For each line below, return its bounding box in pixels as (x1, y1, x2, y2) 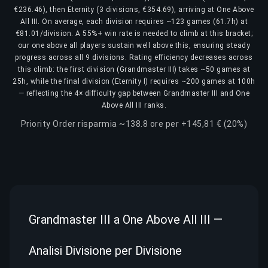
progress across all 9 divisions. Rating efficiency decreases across (15, 53, 253, 62)
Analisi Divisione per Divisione (29, 243, 182, 258)
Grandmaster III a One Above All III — (29, 212, 223, 227)
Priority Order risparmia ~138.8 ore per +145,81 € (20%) (20, 118, 248, 129)
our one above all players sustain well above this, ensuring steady (17, 41, 251, 50)
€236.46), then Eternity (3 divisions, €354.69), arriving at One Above (14, 5, 254, 14)
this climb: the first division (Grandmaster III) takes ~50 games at (17, 65, 251, 74)
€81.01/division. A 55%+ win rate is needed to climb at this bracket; (15, 29, 253, 38)
